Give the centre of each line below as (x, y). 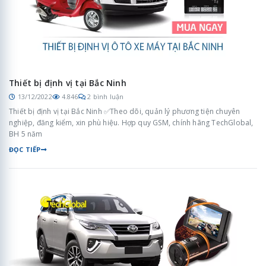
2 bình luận (106, 97)
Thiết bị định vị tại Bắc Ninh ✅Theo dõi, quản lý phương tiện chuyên (125, 112)
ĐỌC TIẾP (25, 150)
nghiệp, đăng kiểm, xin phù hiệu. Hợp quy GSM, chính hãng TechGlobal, (131, 123)
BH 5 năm (26, 134)
